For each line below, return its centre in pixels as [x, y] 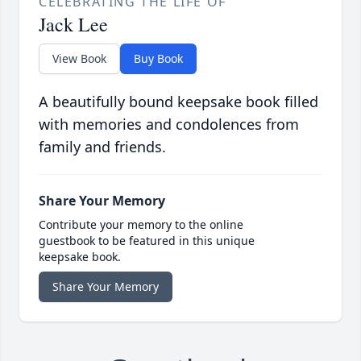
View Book [79, 59]
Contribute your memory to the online [141, 225]
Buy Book [158, 59]
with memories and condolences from [169, 124]
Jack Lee [73, 25]
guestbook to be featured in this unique [147, 241]
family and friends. [102, 147]
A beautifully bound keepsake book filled [178, 102]
